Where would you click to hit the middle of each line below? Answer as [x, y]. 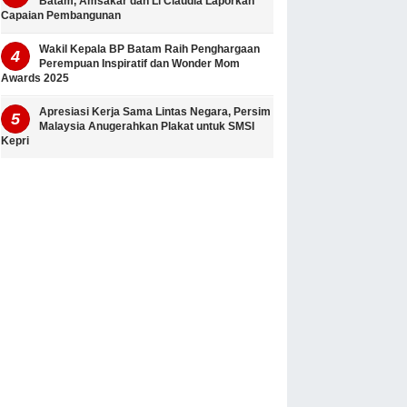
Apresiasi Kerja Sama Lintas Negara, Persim [155, 112]
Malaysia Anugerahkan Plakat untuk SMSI [147, 127]
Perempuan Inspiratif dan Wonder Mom [139, 64]
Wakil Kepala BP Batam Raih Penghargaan [149, 50]
